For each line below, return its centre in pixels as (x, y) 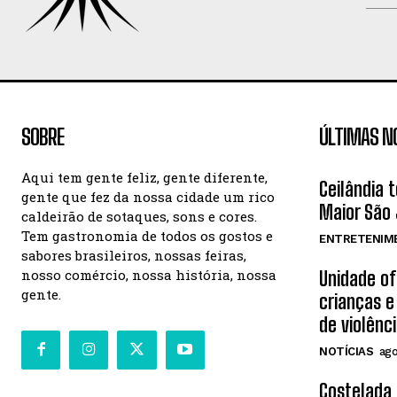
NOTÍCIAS (346, 351)
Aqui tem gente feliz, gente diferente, (144, 177)
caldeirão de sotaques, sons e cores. (139, 216)
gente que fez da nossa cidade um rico (148, 196)
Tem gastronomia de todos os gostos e (147, 235)
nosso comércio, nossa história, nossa (149, 274)
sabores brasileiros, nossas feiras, (134, 255)
